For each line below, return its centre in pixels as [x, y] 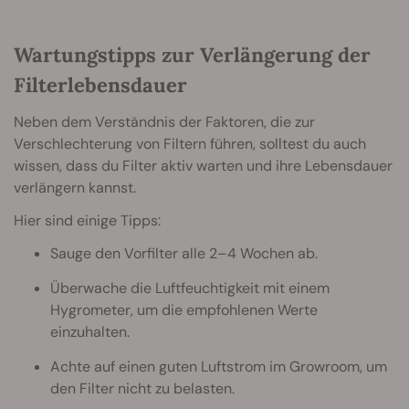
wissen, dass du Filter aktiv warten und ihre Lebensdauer [203, 166]
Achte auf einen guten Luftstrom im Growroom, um [219, 367]
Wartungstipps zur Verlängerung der [192, 55]
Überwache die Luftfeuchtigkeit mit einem [190, 288]
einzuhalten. [90, 332]
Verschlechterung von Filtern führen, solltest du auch [190, 144]
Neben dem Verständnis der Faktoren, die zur [164, 122]
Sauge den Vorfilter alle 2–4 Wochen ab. [184, 254]
